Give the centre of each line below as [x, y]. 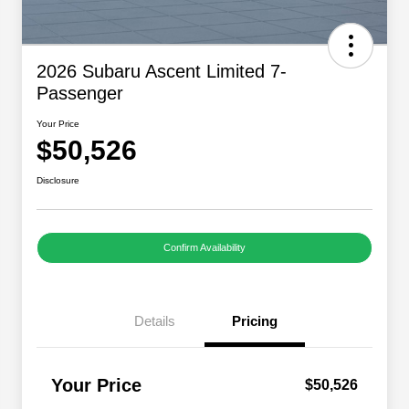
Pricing [255, 321]
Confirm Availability [204, 248]
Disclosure [58, 181]
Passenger [80, 94]
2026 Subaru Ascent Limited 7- [162, 72]
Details [154, 321]
